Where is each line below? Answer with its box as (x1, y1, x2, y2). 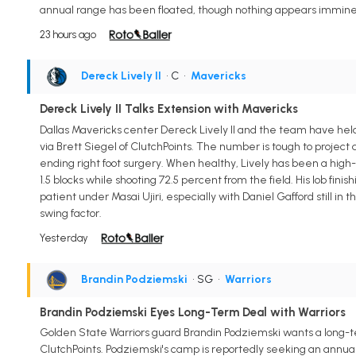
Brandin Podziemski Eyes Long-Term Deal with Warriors (39, 304, 346, 319)
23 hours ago (39, 28, 96, 41)
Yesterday (39, 231, 88, 244)
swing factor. (39, 206, 102, 220)
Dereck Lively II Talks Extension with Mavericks (39, 101, 298, 116)
